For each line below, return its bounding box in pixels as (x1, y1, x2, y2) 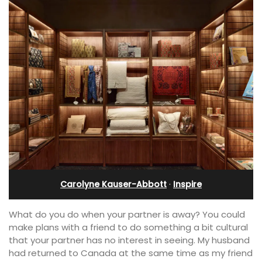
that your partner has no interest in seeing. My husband (9, 233, 250, 246)
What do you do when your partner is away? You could (9, 208, 245, 220)
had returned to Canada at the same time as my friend (9, 246, 253, 259)
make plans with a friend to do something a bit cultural (9, 220, 248, 233)
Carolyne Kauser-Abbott (60, 178, 167, 190)
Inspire (173, 178, 202, 190)
